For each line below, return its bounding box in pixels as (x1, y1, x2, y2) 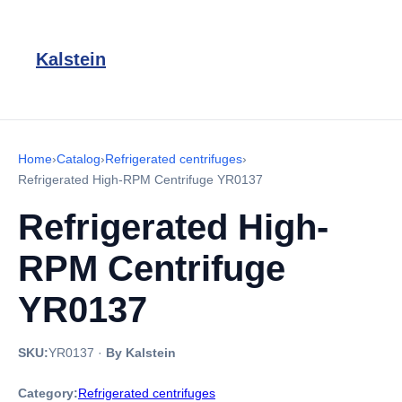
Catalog (57, 152, 100, 166)
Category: (18, 386, 78, 400)
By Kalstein (106, 345, 176, 360)
